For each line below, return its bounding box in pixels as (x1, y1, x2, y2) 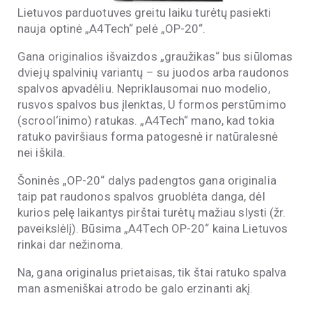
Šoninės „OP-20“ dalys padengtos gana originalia (17, 173, 276, 188)
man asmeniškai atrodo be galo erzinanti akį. (17, 281, 253, 296)
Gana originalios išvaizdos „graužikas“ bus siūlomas (17, 49, 293, 64)
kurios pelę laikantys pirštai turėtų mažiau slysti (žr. (17, 205, 286, 220)
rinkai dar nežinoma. (17, 237, 123, 252)
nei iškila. (17, 146, 66, 160)
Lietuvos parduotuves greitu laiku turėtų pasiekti (17, 6, 271, 20)
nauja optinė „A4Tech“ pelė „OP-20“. (17, 22, 206, 36)
